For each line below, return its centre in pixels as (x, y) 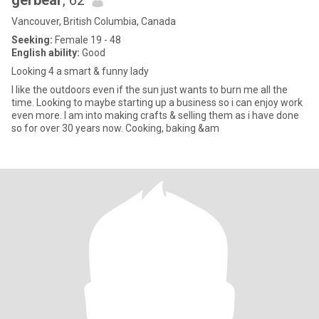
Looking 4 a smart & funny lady (80, 71)
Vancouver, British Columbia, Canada (94, 21)
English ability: (46, 53)
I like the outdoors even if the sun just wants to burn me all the (142, 90)
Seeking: (32, 40)
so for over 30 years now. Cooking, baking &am (115, 128)
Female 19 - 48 (87, 40)
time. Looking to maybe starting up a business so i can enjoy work (157, 103)
